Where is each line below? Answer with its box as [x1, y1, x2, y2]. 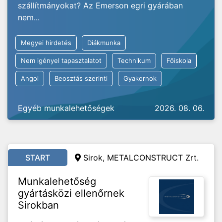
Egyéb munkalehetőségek [18, 103, 114, 113]
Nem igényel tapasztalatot [21, 56, 102, 64]
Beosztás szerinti [55, 74, 108, 82]
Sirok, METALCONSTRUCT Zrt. [83, 153, 199, 163]
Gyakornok [123, 74, 157, 82]
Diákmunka [87, 39, 120, 47]
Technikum [117, 56, 151, 64]
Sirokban [18, 199, 59, 211]
